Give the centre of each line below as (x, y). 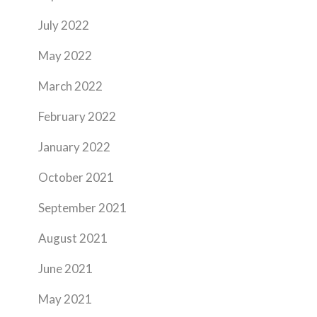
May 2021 (65, 299)
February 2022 (77, 116)
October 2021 (76, 177)
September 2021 (82, 208)
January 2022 (74, 147)
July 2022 (64, 25)
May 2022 (65, 56)
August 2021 (73, 238)
